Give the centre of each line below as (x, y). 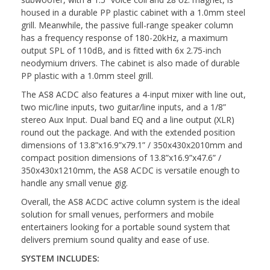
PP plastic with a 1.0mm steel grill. (87, 75)
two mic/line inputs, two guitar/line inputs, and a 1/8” (124, 107)
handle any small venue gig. (74, 183)
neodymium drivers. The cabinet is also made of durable (130, 63)
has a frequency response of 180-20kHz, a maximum (124, 37)
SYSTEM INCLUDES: (60, 258)
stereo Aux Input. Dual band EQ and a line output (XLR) (128, 119)
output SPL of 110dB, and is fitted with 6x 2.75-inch (121, 50)
